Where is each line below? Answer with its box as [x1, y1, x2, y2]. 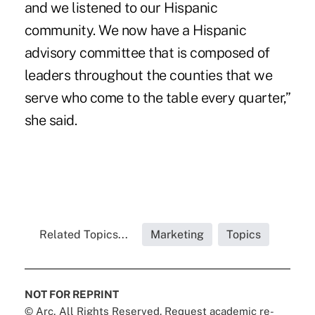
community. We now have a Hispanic [24, 21, 247, 39]
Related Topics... [39, 227, 129, 241]
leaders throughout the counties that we [24, 66, 273, 84]
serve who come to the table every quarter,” [24, 89, 290, 106]
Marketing [150, 227, 205, 241]
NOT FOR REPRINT [24, 288, 119, 300]
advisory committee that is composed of [24, 44, 270, 61]
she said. [24, 111, 77, 129]
